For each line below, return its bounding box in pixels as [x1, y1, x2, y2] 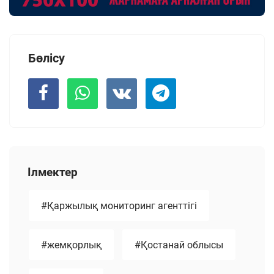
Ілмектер [28, 165, 78, 180]
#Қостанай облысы [135, 239, 223, 251]
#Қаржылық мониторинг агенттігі [41, 200, 197, 212]
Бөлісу [28, 51, 65, 66]
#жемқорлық [41, 239, 102, 251]
